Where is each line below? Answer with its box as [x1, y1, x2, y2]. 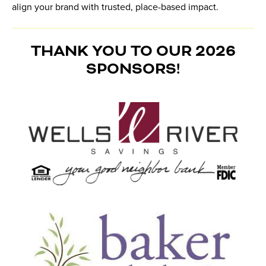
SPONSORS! [86, 59, 180, 80]
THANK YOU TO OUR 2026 [30, 41, 236, 62]
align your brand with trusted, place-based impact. [12, 1, 218, 14]
